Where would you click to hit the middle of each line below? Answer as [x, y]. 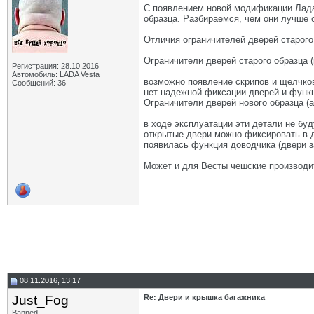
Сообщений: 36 [39, 83]
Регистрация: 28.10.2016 [55, 66]
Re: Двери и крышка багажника [204, 297]
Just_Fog [40, 300]
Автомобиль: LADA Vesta [56, 74]
